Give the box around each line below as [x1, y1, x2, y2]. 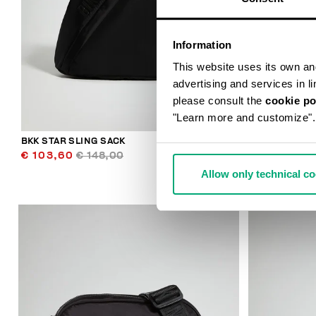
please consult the [172, 95, 265, 107]
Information [172, 38, 232, 51]
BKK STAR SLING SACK [20, 136, 126, 146]
